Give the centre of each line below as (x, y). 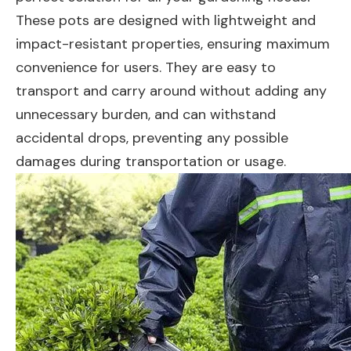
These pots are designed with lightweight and (166, 20)
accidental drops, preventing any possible (152, 138)
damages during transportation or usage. (151, 161)
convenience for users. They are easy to (146, 67)
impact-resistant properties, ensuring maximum (173, 44)
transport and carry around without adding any (171, 91)
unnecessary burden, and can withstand (146, 114)
